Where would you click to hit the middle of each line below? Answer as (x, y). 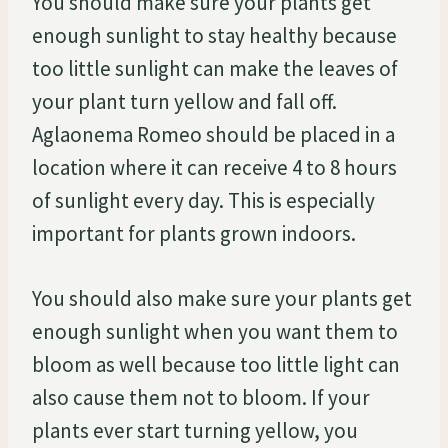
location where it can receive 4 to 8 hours (214, 167)
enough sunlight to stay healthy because (214, 35)
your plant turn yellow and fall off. (184, 101)
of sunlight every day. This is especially (203, 200)
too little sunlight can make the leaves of (215, 68)
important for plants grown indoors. (194, 233)
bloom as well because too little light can (216, 364)
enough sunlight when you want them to (215, 331)
